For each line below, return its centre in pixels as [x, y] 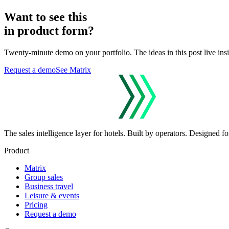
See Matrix [73, 70]
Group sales [44, 177]
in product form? [49, 31]
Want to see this [45, 17]
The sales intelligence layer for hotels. [65, 133]
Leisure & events [52, 196]
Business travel [49, 186]
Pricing [36, 205]
